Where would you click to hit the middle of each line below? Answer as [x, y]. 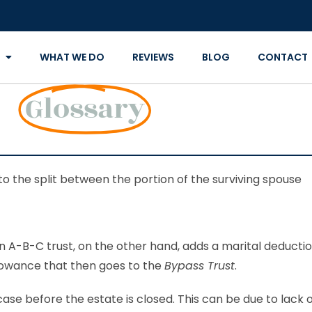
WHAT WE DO [72, 57]
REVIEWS [153, 57]
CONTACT [282, 57]
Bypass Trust [200, 266]
